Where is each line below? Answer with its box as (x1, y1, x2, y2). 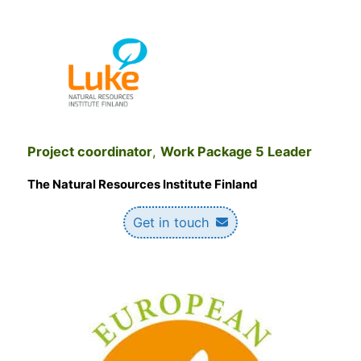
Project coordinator (27, 143, 152, 160)
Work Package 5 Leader (160, 143, 312, 160)
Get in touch (133, 214, 210, 230)
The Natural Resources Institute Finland (27, 176, 257, 192)
